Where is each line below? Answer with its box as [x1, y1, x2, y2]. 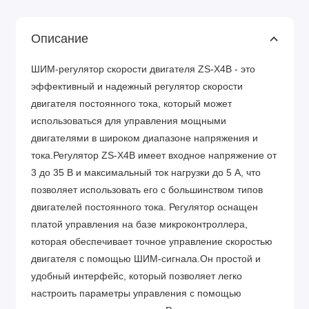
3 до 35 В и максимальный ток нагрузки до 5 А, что [31, 168, 261, 179]
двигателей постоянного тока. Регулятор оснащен [31, 202, 258, 213]
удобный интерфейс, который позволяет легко [31, 271, 242, 282]
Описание [31, 32, 88, 46]
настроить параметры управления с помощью [31, 288, 241, 299]
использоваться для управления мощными [31, 116, 226, 127]
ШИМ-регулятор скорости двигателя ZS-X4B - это [31, 64, 255, 75]
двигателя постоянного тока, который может [31, 99, 232, 110]
